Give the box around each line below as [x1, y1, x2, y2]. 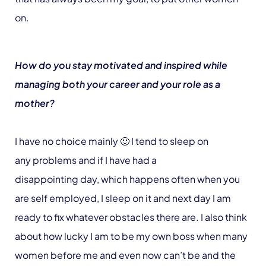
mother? [15, 96, 56, 109]
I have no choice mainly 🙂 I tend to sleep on [15, 134, 208, 147]
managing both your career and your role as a [15, 77, 220, 90]
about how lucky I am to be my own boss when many [15, 229, 248, 242]
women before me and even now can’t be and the [15, 248, 236, 261]
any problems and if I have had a [15, 153, 157, 166]
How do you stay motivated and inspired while [15, 58, 227, 71]
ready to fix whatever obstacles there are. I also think [15, 210, 247, 223]
